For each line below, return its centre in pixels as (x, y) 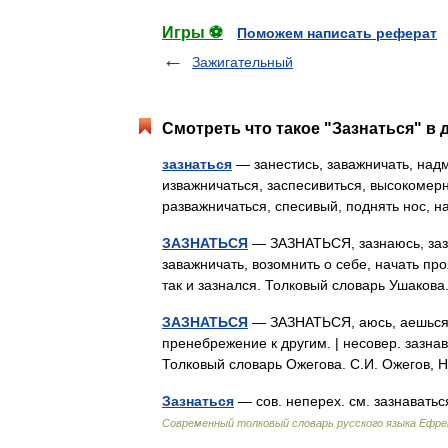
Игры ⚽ (192, 32)
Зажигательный (242, 62)
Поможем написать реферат (337, 33)
